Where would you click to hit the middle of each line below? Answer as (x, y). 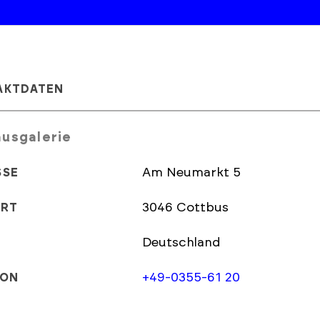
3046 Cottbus (202, 208)
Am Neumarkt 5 (191, 173)
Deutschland (181, 243)
